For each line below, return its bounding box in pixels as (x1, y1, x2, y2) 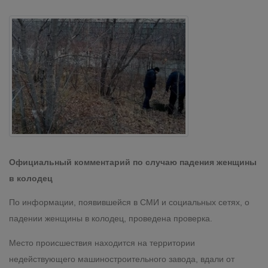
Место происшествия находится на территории (9, 237, 195, 248)
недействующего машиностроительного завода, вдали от (9, 254, 234, 264)
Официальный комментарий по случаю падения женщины (9, 157, 257, 167)
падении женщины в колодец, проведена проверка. (9, 214, 212, 224)
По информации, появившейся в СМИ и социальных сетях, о (9, 197, 249, 208)
